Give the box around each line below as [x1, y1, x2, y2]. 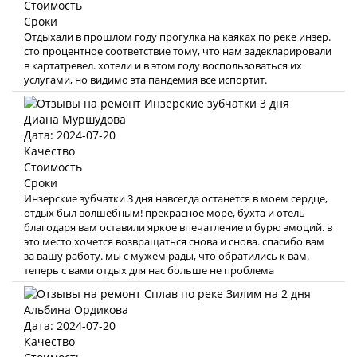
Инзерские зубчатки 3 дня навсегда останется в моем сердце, [24, 191, 328, 206]
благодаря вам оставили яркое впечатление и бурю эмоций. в [24, 220, 332, 234]
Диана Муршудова [24, 112, 126, 127]
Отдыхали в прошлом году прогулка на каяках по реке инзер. [24, 29, 331, 44]
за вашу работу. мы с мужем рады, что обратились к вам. [24, 249, 309, 263]
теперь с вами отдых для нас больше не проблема [24, 263, 274, 277]
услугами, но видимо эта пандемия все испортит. [24, 73, 267, 87]
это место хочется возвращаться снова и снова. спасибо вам [24, 234, 324, 249]
